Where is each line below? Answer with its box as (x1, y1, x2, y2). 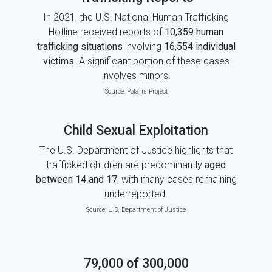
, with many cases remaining (117, 174, 237, 185)
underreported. (104, 188, 168, 200)
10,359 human (165, 26, 223, 38)
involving (122, 41, 164, 52)
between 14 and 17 (35, 174, 117, 185)
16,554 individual (163, 41, 236, 52)
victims (42, 55, 74, 67)
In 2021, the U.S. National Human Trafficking (43, 12, 229, 23)
